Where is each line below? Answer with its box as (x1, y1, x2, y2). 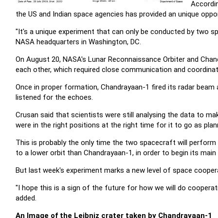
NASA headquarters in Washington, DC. (16, 37, 141, 46)
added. (16, 194, 38, 202)
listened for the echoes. (16, 93, 95, 102)
